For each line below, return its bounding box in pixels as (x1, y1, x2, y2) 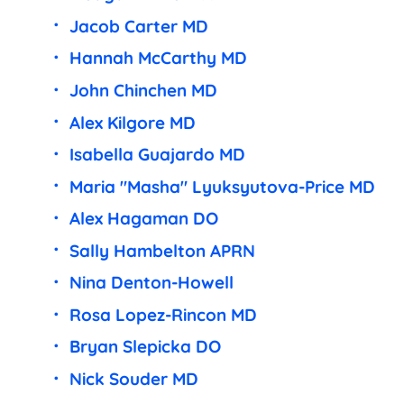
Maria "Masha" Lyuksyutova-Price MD (69, 175, 375, 197)
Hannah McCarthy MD (69, 47, 247, 69)
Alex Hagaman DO (69, 207, 218, 230)
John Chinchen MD (69, 78, 217, 101)
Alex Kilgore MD (69, 111, 196, 133)
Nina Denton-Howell (69, 271, 234, 294)
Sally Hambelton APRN (69, 239, 255, 262)
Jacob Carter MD (69, 14, 208, 37)
